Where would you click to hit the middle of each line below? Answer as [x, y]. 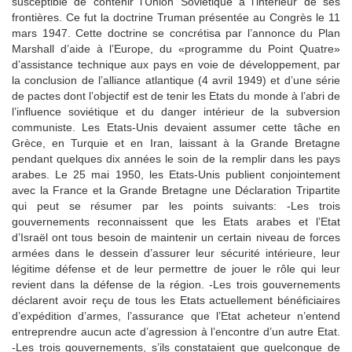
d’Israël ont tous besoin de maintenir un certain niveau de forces [176, 237]
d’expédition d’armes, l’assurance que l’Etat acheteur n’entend [176, 315]
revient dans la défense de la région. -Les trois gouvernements [176, 284]
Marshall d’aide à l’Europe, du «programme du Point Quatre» [176, 48]
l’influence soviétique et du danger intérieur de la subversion [176, 111]
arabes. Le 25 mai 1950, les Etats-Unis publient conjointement [176, 174]
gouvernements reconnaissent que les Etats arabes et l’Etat [176, 221]
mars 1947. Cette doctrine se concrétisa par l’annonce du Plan [176, 33]
